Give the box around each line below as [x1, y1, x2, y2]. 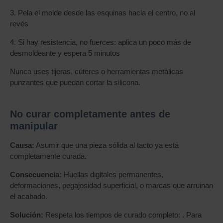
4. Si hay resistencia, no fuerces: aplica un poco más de [10, 38, 191, 46]
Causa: [10, 141, 34, 149]
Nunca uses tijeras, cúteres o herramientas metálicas [10, 67, 183, 76]
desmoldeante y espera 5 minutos [10, 49, 120, 57]
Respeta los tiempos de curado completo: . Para [43, 211, 202, 219]
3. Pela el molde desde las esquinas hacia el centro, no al [10, 8, 195, 17]
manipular [10, 120, 58, 131]
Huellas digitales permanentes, [62, 170, 163, 179]
